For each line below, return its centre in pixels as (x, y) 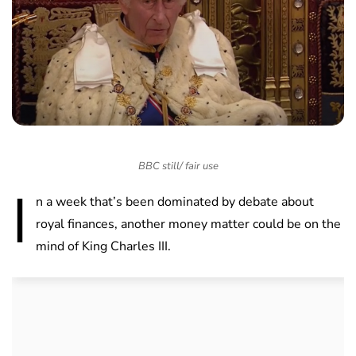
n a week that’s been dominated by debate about (175, 202)
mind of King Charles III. (103, 247)
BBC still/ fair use (178, 166)
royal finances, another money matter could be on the (188, 224)
